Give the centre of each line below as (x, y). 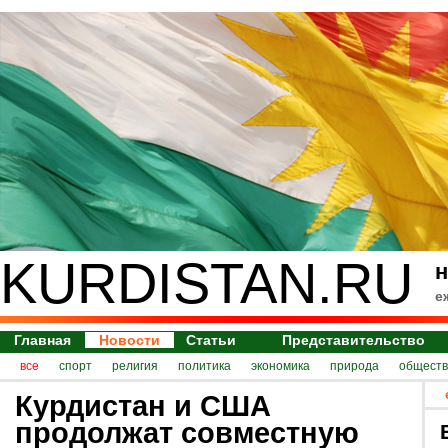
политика (204, 366)
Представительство (354, 340)
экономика (280, 366)
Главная (42, 340)
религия (135, 366)
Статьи (211, 340)
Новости (129, 340)
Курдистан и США (143, 405)
